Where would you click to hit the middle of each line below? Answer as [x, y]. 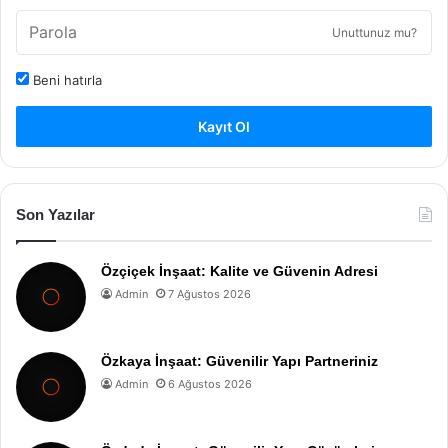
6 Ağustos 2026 [210, 383]
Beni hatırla [65, 79]
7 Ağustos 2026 [209, 293]
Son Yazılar [55, 214]
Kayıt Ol [224, 126]
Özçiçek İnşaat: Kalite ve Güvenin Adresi [239, 270]
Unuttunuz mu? [374, 32]
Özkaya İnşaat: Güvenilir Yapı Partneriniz [239, 360]
